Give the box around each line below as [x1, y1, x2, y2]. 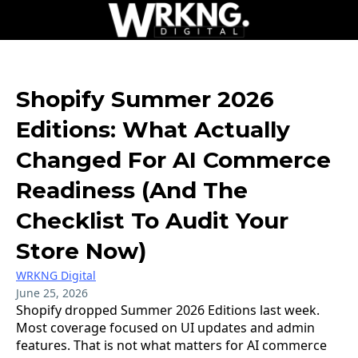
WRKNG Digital [16, 268, 96, 283]
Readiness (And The [16, 177, 248, 204]
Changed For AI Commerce [16, 146, 331, 173]
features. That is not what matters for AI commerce [16, 336, 327, 354]
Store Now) [16, 237, 146, 265]
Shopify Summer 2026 [16, 86, 274, 113]
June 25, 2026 [16, 285, 88, 300]
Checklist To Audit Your [16, 207, 288, 234]
